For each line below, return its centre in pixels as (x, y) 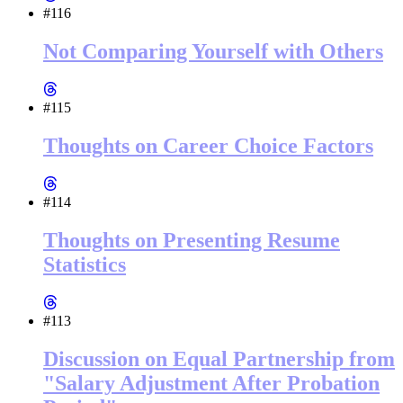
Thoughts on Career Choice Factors (208, 146)
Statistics (85, 264)
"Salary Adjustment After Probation (211, 383)
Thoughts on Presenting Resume (192, 240)
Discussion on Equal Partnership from (219, 358)
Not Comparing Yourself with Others (213, 52)
